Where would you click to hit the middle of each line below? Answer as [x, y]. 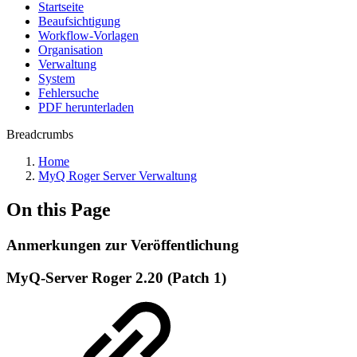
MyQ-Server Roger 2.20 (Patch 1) [116, 277]
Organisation [71, 50]
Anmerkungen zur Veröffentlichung [123, 245]
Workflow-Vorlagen [88, 35]
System [57, 78]
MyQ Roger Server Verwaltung [118, 176]
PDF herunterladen [86, 107]
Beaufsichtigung [79, 21]
